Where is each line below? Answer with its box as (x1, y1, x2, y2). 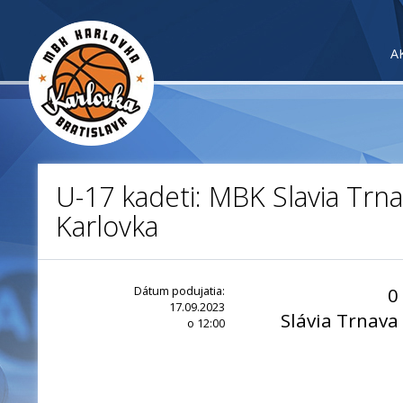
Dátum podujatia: (134, 282, 225, 299)
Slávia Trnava (281, 308, 399, 333)
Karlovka (56, 208, 158, 245)
